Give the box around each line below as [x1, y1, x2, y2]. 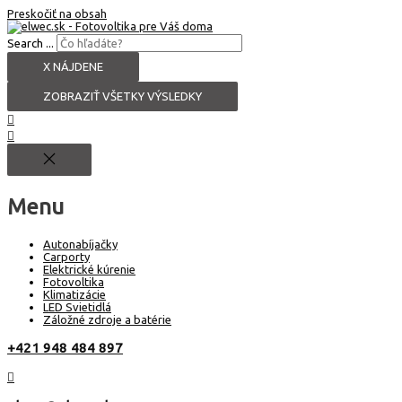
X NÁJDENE [43, 60, 103, 73]
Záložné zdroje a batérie [43, 313, 171, 327]
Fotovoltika [43, 275, 104, 289]
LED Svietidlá [43, 301, 111, 314]
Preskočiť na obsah [7, 7, 107, 20]
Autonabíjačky [43, 238, 118, 251]
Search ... [7, 37, 54, 49]
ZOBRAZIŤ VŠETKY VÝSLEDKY [43, 90, 202, 102]
